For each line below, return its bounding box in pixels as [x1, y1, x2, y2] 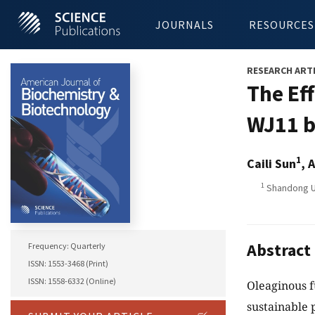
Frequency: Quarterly [28, 240, 105, 252]
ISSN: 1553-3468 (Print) [28, 258, 108, 269]
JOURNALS [155, 18, 214, 32]
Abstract [247, 239, 311, 262]
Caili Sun [247, 155, 296, 172]
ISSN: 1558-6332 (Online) [28, 276, 116, 287]
